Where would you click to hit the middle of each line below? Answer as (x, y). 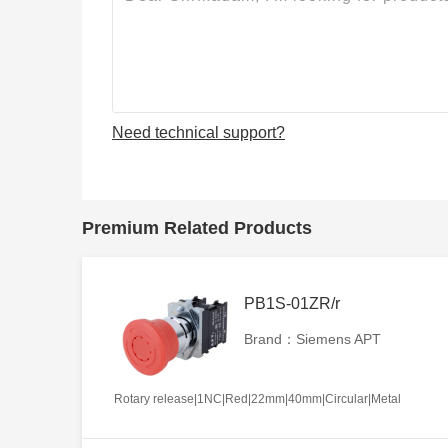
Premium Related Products (197, 227)
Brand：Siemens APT (312, 338)
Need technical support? (198, 132)
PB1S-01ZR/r (292, 303)
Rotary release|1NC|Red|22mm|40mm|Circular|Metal (257, 398)
